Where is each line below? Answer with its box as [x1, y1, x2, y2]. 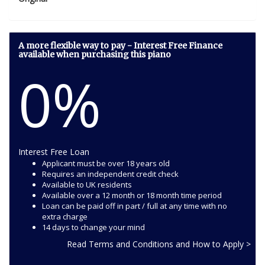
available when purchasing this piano [18, 49, 171, 60]
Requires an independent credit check [42, 168, 179, 179]
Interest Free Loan [18, 146, 89, 157]
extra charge [42, 211, 88, 222]
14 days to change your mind [42, 221, 145, 232]
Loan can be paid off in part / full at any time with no [42, 200, 227, 211]
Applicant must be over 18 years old [42, 157, 170, 169]
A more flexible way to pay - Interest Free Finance [18, 40, 222, 51]
